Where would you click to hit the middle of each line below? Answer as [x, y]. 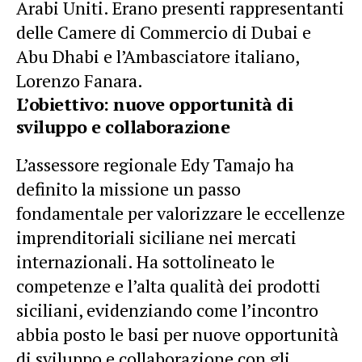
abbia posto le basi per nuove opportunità [177, 334]
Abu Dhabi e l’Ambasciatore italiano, [158, 56]
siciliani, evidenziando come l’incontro [167, 310]
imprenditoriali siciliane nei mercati [156, 237]
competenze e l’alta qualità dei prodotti [168, 286]
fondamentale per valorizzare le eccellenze [181, 213]
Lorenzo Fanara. [80, 80]
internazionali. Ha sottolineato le [145, 261]
